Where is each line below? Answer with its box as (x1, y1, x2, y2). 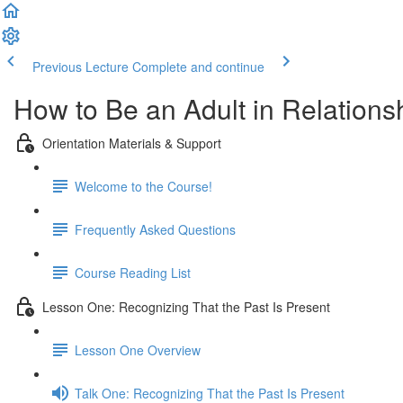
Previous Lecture (32, 58, 129, 76)
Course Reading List (75, 263, 191, 282)
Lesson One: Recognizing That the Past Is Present (42, 297, 330, 316)
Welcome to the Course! (75, 176, 212, 195)
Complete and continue (132, 58, 264, 76)
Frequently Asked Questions (75, 219, 236, 238)
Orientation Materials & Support (42, 133, 221, 152)
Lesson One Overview (75, 340, 201, 359)
